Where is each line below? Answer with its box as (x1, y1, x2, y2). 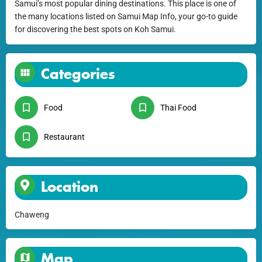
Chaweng (15, 209, 49, 219)
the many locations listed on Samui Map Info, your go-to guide (15, 11, 237, 21)
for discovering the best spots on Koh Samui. (15, 24, 176, 34)
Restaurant (44, 132, 85, 142)
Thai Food (160, 102, 196, 112)
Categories (41, 64, 115, 82)
